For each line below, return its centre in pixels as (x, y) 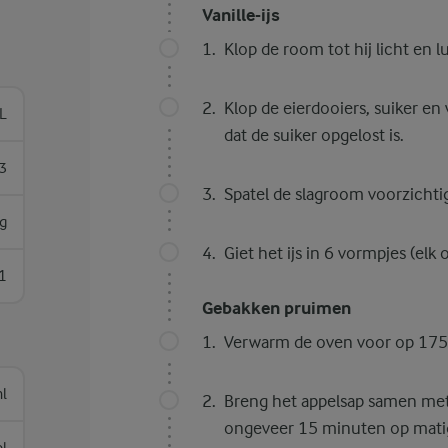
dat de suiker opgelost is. (313, 135)
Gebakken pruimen (276, 308)
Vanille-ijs (240, 15)
